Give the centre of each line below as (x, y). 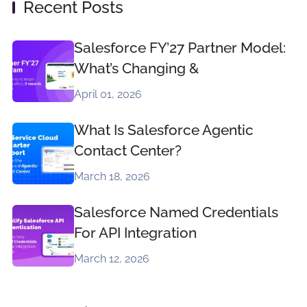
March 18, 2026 (112, 177)
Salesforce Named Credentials (176, 212)
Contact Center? (127, 151)
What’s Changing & (136, 69)
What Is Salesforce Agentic (163, 130)
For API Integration (135, 233)
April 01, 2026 (108, 95)
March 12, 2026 (111, 259)
